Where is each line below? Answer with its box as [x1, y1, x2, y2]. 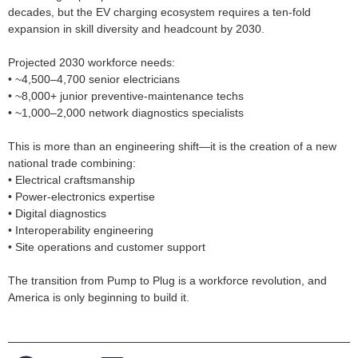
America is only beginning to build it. [8, 291, 189, 304]
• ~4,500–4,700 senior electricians [8, 73, 180, 86]
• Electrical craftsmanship [8, 173, 135, 187]
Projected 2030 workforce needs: [8, 56, 175, 70]
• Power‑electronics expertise [8, 190, 155, 204]
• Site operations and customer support [8, 241, 205, 254]
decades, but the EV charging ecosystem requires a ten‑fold [8, 6, 311, 19]
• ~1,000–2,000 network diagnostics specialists [8, 106, 244, 120]
